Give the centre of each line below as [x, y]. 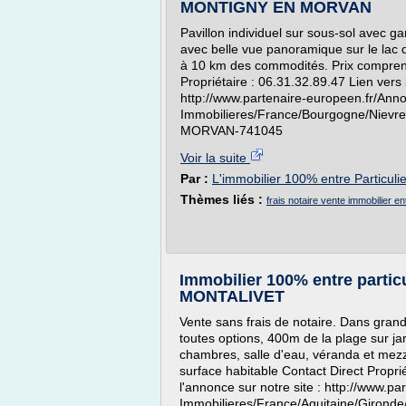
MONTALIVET [232, 296]
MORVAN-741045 [232, 130]
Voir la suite [215, 158]
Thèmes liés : [223, 199]
